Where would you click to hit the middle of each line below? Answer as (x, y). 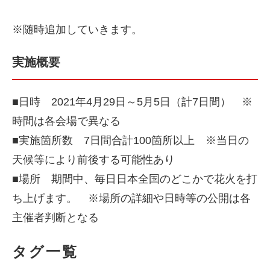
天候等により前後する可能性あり (93, 160)
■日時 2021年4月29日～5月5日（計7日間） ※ (132, 102)
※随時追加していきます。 (77, 30)
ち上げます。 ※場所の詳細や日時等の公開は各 (131, 199)
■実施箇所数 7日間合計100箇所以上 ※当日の (130, 141)
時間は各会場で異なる (66, 121)
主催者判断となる (55, 218)
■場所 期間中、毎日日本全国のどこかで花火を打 (135, 179)
